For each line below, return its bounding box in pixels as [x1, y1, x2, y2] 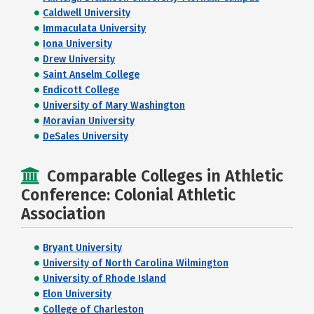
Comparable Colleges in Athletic [47, 166, 283, 186]
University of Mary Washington [43, 100, 185, 111]
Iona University [43, 38, 112, 50]
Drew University [43, 53, 115, 65]
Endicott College [43, 84, 119, 96]
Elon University [43, 288, 111, 300]
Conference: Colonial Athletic [21, 185, 235, 205]
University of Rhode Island [43, 273, 166, 285]
